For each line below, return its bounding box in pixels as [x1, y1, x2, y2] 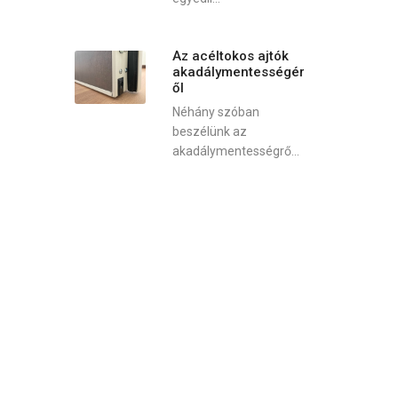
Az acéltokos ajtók [171, 47, 289, 64]
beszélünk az [171, 124, 247, 139]
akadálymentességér [171, 63, 305, 80]
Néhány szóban [171, 105, 259, 120]
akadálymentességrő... [171, 144, 299, 159]
